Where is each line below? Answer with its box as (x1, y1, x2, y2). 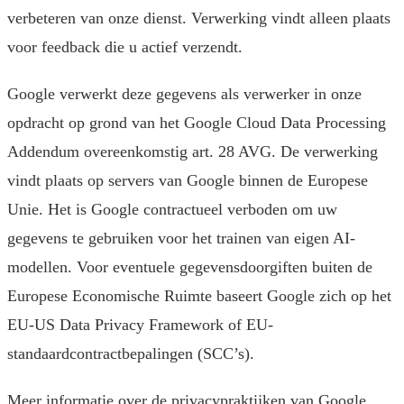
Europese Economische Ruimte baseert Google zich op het (7, 287, 391, 306)
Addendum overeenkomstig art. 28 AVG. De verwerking (7, 142, 378, 161)
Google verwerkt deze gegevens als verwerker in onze (7, 85, 362, 104)
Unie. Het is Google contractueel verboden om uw (7, 200, 337, 219)
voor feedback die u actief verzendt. (7, 38, 243, 57)
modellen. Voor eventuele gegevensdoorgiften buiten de (7, 258, 372, 277)
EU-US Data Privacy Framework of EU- (7, 316, 273, 335)
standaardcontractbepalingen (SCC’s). (7, 344, 254, 363)
